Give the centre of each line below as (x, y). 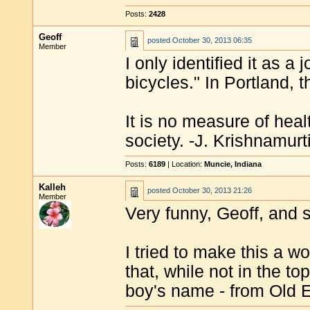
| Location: (185, 164)
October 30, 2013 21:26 (212, 190)
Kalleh (52, 187)
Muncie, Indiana (233, 164)
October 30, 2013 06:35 (212, 40)
